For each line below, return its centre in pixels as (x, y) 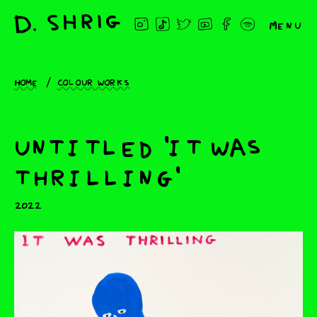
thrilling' (97, 175)
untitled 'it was (139, 145)
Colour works (94, 82)
